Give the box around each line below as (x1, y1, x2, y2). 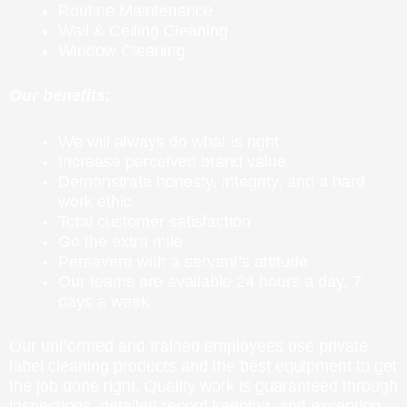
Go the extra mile (58, 232, 183, 251)
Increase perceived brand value (58, 152, 286, 171)
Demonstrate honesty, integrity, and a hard (58, 172, 365, 191)
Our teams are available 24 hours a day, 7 (58, 272, 362, 291)
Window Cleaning (58, 42, 185, 61)
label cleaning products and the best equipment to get (9, 356, 397, 375)
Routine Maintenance (58, 2, 213, 21)
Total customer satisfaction (58, 212, 251, 231)
